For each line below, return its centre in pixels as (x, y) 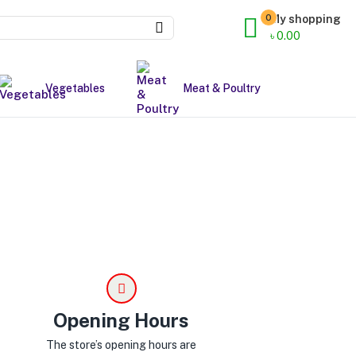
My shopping (306, 19)
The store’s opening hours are (122, 345)
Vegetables (75, 88)
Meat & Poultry (221, 88)
